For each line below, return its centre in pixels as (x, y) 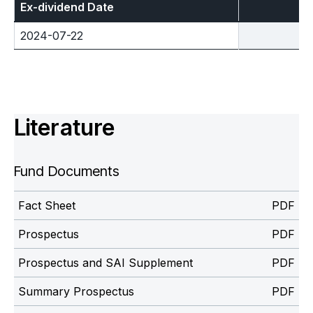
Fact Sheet (47, 206)
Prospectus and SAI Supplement (105, 263)
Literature (64, 128)
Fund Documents (67, 172)
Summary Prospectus (76, 292)
